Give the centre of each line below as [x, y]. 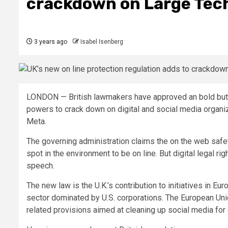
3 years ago [50, 42]
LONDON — [48, 97]
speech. [40, 166]
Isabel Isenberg [102, 42]
